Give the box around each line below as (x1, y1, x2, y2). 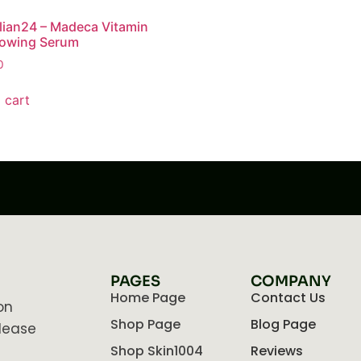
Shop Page (110, 315, 181, 334)
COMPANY (250, 272, 331, 291)
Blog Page (250, 315, 316, 334)
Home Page (110, 288, 186, 308)
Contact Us (250, 288, 326, 308)
